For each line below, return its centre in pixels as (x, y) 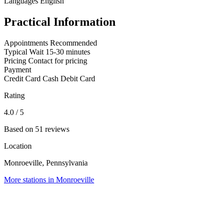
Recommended (74, 43)
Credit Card (22, 79)
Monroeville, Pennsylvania (46, 163)
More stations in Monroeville (49, 180)
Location (18, 146)
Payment (18, 70)
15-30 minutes (68, 52)
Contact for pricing (58, 61)
